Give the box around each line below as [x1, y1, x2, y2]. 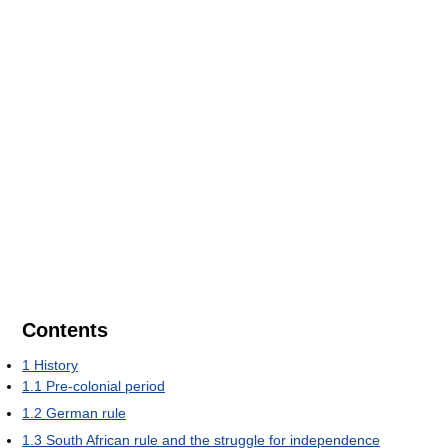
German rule [46, 404, 126, 421]
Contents [22, 318, 108, 341]
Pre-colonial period [46, 377, 165, 394]
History [34, 356, 78, 373]
